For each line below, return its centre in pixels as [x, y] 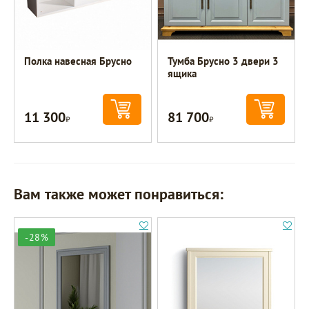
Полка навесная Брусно [78, 61]
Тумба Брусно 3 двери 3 [223, 61]
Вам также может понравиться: [119, 194]
